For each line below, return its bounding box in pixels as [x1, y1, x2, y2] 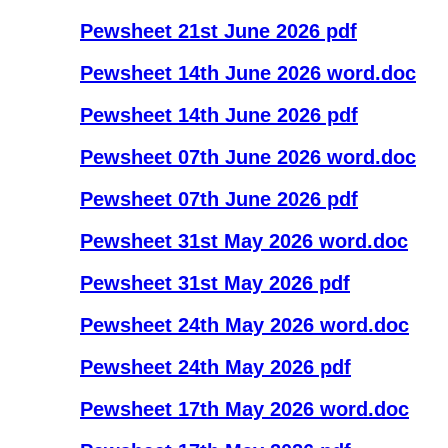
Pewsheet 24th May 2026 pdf [80, 356, 351, 378]
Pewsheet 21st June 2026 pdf [80, 20, 357, 42]
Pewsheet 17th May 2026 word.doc [80, 398, 409, 420]
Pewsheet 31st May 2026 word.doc [80, 230, 408, 252]
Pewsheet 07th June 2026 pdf [80, 188, 358, 210]
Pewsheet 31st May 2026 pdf [80, 272, 350, 294]
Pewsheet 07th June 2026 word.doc [80, 146, 416, 168]
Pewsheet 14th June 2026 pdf [80, 104, 358, 126]
